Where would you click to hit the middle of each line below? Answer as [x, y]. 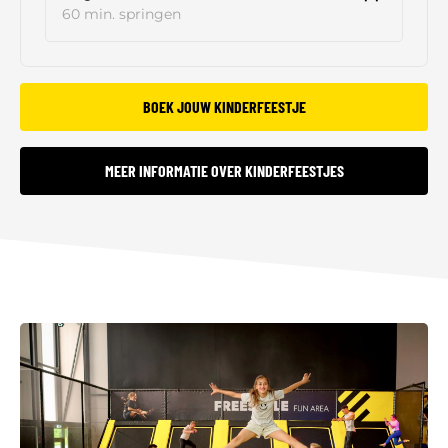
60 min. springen [121, 14]
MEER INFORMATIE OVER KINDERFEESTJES [224, 171]
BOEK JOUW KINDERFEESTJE [224, 107]
